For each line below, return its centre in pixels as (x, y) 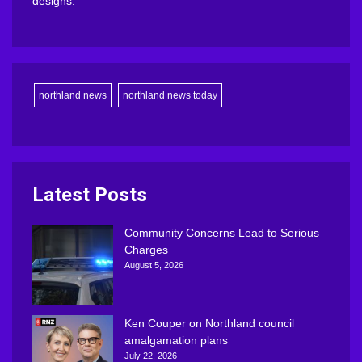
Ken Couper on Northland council (209, 323)
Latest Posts (90, 194)
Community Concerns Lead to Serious (222, 232)
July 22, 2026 (151, 355)
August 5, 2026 (154, 265)
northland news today (170, 95)
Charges (146, 249)
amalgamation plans (176, 340)
